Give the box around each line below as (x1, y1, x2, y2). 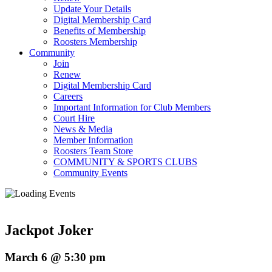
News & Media (53, 124, 112, 134)
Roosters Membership (53, 36, 137, 47)
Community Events (53, 168, 127, 178)
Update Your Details (53, 4, 131, 14)
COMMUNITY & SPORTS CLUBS (53, 157, 197, 167)
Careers (53, 91, 83, 101)
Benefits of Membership (53, 25, 146, 36)
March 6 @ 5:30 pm (5, 250, 106, 263)
